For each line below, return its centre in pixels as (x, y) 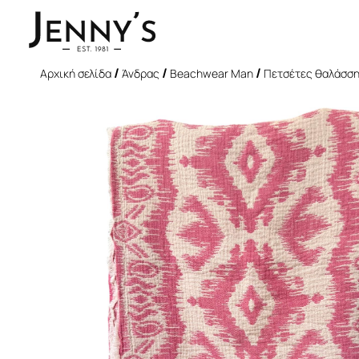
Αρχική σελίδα (76, 73)
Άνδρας (141, 73)
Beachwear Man (212, 73)
